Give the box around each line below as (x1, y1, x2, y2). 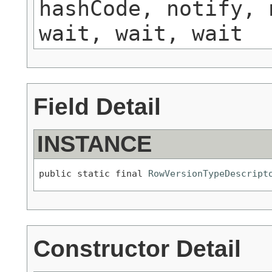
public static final (39, 168, 148, 178)
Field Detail (33, 93, 161, 120)
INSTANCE (37, 131, 152, 157)
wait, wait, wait (39, 21, 243, 46)
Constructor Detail (33, 234, 241, 262)
